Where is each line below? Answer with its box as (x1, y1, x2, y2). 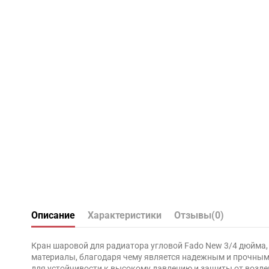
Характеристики (88, 210, 162, 222)
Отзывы (174, 210, 211, 222)
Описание (31, 210, 75, 222)
